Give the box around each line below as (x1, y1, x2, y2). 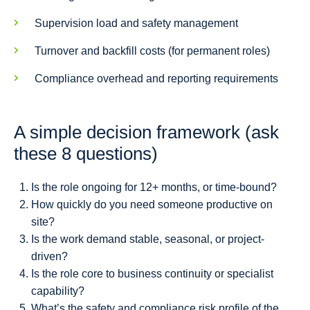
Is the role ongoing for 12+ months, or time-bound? (31, 181, 277, 194)
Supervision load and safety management (35, 17, 238, 30)
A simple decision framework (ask (14, 122, 279, 143)
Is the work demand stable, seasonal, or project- (31, 233, 264, 246)
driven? (31, 250, 68, 263)
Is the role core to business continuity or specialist (31, 268, 273, 280)
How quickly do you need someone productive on (31, 199, 273, 211)
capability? (31, 285, 84, 298)
